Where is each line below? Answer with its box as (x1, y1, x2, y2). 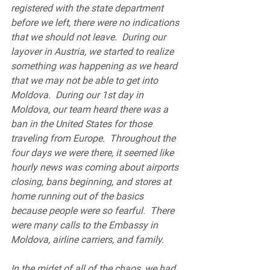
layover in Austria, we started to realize (11, 46, 176, 57)
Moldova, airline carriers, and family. (11, 234, 164, 245)
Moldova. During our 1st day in (11, 89, 146, 101)
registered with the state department (11, 2, 166, 14)
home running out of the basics (11, 190, 146, 202)
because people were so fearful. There (11, 205, 177, 216)
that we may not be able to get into (11, 75, 160, 86)
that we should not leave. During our (11, 31, 168, 43)
